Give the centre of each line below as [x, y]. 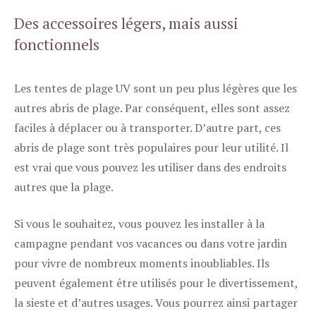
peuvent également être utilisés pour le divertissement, [156, 283]
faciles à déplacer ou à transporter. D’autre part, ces [147, 128]
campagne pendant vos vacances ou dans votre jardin [151, 243]
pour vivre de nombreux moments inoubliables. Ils [142, 263]
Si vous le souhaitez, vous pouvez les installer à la [139, 224]
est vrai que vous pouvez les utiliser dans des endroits [150, 167]
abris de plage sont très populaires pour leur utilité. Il [151, 147]
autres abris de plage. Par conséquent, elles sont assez [152, 108]
